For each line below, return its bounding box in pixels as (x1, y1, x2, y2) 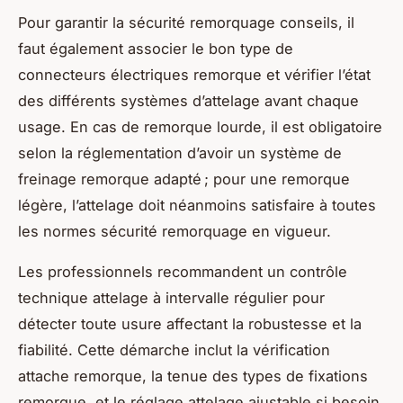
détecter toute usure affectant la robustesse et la (18, 314, 362, 333)
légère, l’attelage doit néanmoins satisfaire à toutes (18, 195, 376, 214)
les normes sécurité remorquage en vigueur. (18, 221, 331, 240)
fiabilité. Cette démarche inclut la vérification (18, 340, 330, 359)
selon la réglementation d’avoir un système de (18, 143, 342, 162)
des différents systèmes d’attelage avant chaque (18, 91, 359, 110)
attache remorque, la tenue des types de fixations (18, 366, 368, 385)
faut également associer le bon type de (18, 39, 293, 58)
